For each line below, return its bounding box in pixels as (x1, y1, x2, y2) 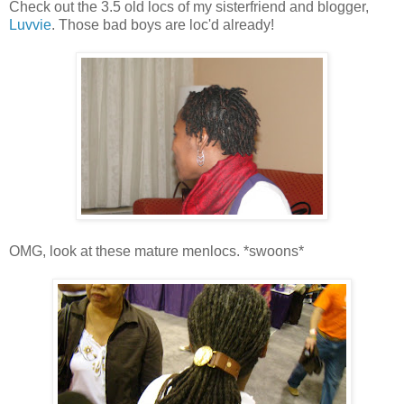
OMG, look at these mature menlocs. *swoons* (9, 243, 304, 259)
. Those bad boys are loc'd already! (51, 16, 274, 32)
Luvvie (9, 16, 51, 32)
